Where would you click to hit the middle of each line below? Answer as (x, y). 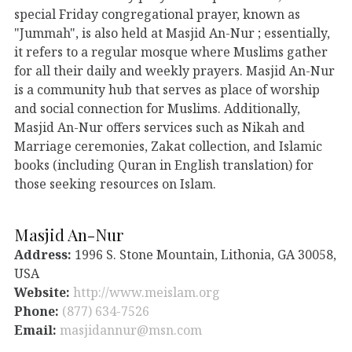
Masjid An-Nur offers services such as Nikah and (159, 127)
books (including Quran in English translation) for (164, 165)
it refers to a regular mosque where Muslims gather (171, 51)
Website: (44, 292)
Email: (37, 330)
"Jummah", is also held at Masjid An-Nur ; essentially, (172, 33)
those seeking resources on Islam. (115, 183)
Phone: (38, 311)
